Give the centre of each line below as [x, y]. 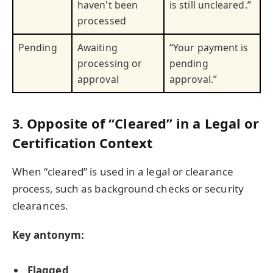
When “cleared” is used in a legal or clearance [123, 171]
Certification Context [82, 143]
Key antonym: [48, 235]
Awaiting [97, 48]
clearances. [40, 205]
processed [102, 21]
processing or [110, 64]
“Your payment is [209, 48]
